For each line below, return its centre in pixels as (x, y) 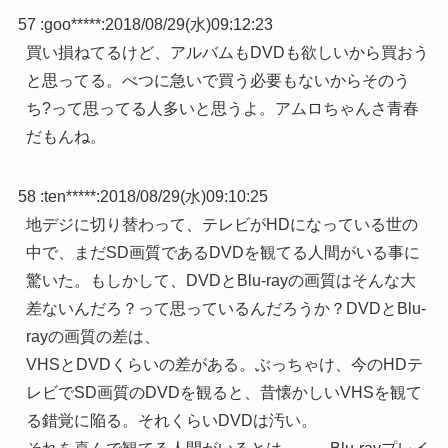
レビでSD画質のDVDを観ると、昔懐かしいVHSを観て (223, 392)
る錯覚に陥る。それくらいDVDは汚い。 (171, 420)
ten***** (69, 196)
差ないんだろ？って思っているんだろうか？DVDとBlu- (225, 308)
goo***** (72, 24)
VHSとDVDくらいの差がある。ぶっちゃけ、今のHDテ (224, 364)
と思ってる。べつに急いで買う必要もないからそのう (217, 80)
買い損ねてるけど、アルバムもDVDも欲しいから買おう (227, 52)
